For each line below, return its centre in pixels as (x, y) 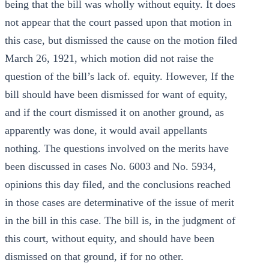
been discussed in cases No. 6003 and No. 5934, (110, 166)
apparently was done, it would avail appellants (106, 130)
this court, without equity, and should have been (110, 238)
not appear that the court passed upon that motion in (118, 22)
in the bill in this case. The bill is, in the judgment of (120, 220)
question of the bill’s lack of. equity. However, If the (119, 76)
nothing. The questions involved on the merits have (117, 148)
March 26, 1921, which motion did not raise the (109, 58)
